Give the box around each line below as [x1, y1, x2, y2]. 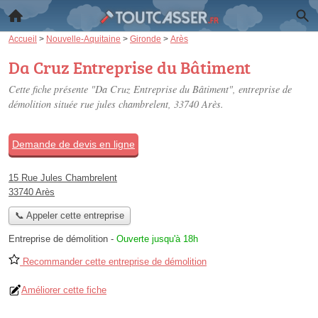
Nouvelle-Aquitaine [46, 34, 121, 43]
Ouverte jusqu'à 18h [116, 234, 198, 245]
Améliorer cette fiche [21, 285, 106, 296]
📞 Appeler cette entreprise [14, 210, 124, 221]
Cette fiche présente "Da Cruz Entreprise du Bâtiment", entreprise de [9, 82, 292, 96]
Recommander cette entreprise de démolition [20, 256, 207, 268]
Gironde [130, 34, 161, 43]
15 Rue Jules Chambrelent [9, 172, 117, 183]
